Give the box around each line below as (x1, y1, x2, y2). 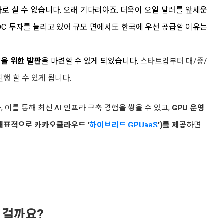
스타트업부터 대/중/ (138, 56, 208, 66)
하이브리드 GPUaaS (90, 120, 158, 129)
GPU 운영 (172, 103, 204, 112)
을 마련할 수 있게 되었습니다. (41, 56, 138, 66)
